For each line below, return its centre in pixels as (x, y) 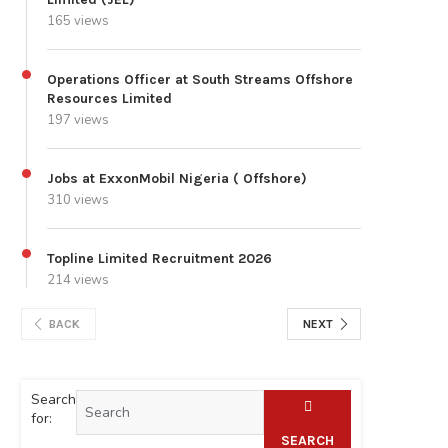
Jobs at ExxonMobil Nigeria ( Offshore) (177, 179)
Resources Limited (109, 99)
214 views (78, 280)
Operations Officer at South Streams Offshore (200, 80)
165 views (78, 21)
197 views (78, 120)
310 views (78, 200)
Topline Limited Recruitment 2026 (159, 259)
